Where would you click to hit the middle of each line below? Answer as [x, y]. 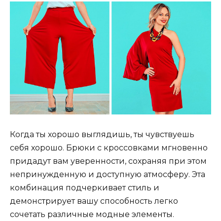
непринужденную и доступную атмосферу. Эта [108, 175]
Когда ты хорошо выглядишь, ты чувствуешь [102, 135]
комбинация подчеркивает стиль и [85, 188]
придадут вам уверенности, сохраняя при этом [108, 161]
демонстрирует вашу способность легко [94, 201]
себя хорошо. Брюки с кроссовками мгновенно [109, 148]
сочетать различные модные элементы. [92, 215]
